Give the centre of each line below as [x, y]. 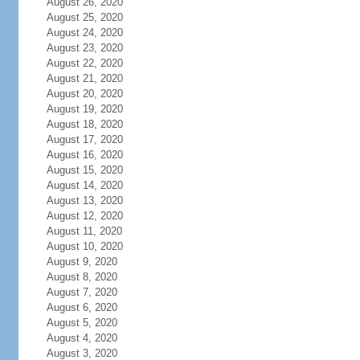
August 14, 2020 [84, 185]
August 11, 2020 [84, 231]
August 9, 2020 [82, 262]
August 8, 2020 [82, 277]
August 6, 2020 [82, 307]
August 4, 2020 [82, 338]
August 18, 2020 [84, 124]
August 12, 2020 [84, 216]
